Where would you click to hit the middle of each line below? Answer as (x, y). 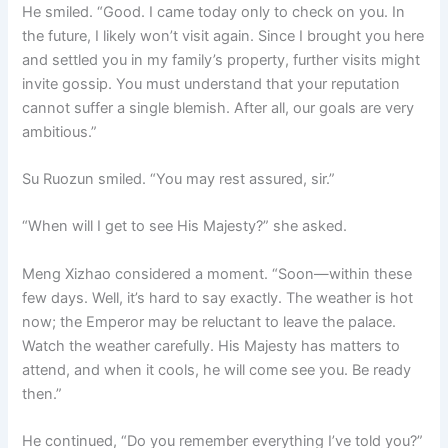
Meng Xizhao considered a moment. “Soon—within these (217, 273)
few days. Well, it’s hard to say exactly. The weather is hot (218, 297)
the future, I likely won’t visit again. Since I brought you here (223, 35)
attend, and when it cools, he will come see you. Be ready (217, 369)
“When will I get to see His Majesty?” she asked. (185, 226)
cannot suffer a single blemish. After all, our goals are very (218, 107)
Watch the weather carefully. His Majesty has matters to (211, 345)
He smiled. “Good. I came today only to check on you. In (214, 11)
